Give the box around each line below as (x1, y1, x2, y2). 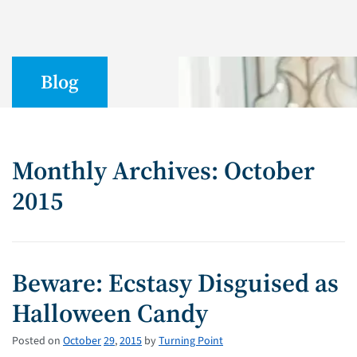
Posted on (12, 332, 61, 349)
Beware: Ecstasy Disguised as (12, 265, 339, 300)
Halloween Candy (12, 295, 208, 331)
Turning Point (159, 332, 223, 349)
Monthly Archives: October (12, 152, 315, 188)
